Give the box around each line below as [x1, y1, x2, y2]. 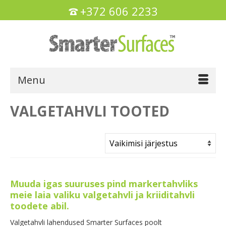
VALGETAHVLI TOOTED [10, 101, 169, 121]
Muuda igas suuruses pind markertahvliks [10, 178, 198, 190]
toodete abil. [10, 200, 69, 212]
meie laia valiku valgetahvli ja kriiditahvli [10, 189, 195, 201]
